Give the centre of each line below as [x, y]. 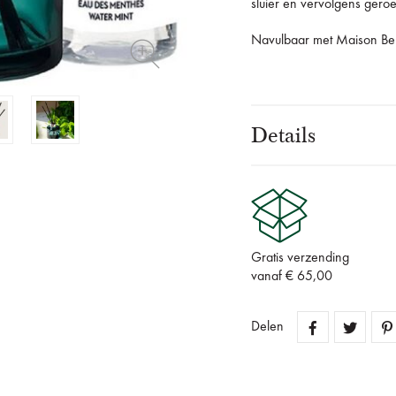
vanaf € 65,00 [292, 277]
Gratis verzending [300, 259]
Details [283, 136]
